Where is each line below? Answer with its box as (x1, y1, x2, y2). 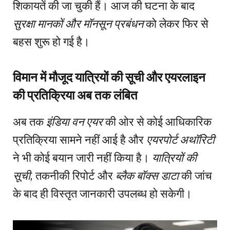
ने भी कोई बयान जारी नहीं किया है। (13, 151, 152, 165)
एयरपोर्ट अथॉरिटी (146, 133, 215, 147)
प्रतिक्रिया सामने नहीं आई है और (13, 133, 146, 147)
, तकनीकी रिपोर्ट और (30, 169, 116, 183)
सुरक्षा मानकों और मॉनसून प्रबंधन (13, 16, 143, 30)
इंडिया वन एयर (46, 115, 103, 129)
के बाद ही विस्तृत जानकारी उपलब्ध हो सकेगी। (13, 187, 192, 201)
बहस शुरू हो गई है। (13, 34, 90, 48)
